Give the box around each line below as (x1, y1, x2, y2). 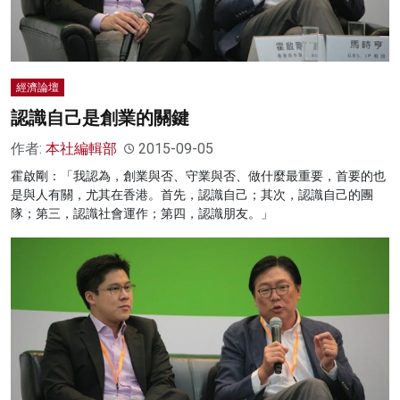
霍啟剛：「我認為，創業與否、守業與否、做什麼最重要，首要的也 (11, 169, 386, 184)
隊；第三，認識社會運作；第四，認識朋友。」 (11, 206, 273, 221)
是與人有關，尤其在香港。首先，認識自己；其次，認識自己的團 (11, 187, 373, 203)
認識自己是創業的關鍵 (11, 107, 189, 129)
